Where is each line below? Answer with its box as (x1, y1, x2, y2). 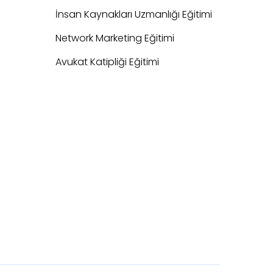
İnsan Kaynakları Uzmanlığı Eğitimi (55, 7, 212, 22)
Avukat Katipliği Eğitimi (55, 55, 159, 69)
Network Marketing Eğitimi (55, 31, 174, 46)
